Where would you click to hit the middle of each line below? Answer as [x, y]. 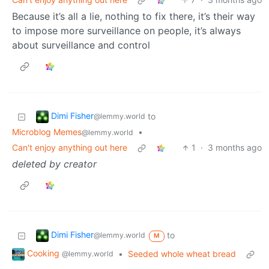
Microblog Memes [47, 132]
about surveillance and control [81, 45]
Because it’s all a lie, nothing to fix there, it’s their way [134, 17]
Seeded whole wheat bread [182, 254]
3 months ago [235, 148]
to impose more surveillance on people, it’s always [126, 31]
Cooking [44, 253]
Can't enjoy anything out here [70, 148]
